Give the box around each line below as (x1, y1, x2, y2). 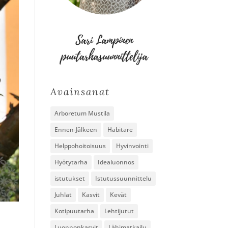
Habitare (107, 125, 133, 134)
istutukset (54, 174, 85, 183)
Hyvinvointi (116, 141, 149, 151)
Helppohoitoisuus (54, 141, 106, 151)
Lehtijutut (104, 207, 134, 216)
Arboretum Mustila (54, 109, 110, 118)
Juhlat (54, 190, 72, 199)
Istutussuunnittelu (95, 174, 152, 183)
